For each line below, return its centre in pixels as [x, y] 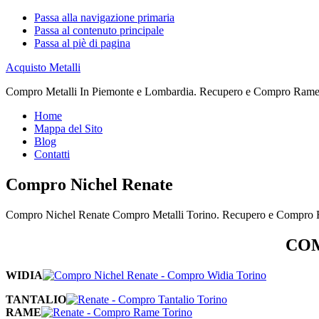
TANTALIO [36, 299]
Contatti [52, 154]
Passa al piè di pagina [82, 43]
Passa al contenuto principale [99, 30]
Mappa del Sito [68, 129]
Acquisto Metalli [43, 67]
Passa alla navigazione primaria [104, 17]
